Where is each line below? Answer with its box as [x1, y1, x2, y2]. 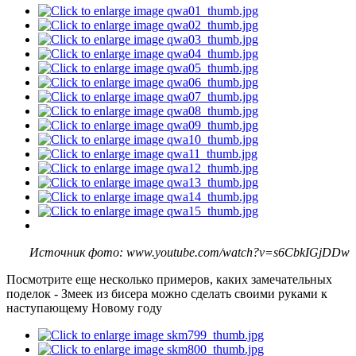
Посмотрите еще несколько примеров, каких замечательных [6, 273, 332, 287]
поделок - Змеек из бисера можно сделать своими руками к [6, 287, 327, 301]
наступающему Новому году [6, 301, 162, 315]
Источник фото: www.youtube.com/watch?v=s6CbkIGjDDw [29, 246, 350, 260]
